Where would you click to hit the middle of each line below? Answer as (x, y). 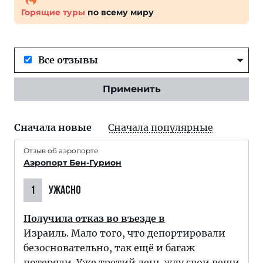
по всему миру (119, 12)
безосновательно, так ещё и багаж (109, 248)
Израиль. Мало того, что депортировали (124, 233)
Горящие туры (53, 12)
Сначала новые (53, 127)
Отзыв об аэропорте (61, 151)
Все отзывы (68, 60)
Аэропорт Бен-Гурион (73, 163)
